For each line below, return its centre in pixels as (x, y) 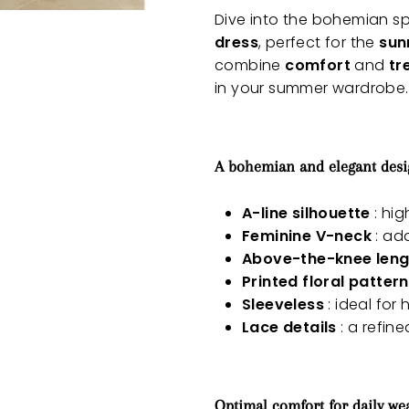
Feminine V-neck (307, 236)
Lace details (289, 328)
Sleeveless (283, 305)
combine (250, 66)
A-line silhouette (306, 214)
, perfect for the (319, 43)
